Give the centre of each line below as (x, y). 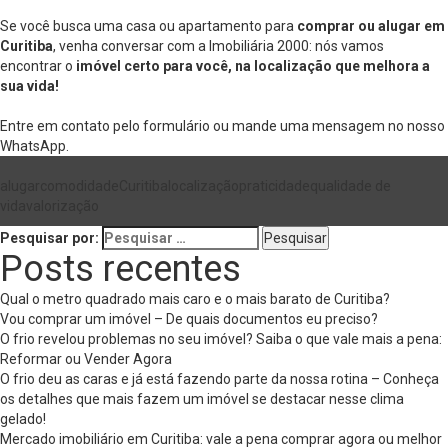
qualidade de (350, 186)
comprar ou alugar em (371, 26)
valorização (62, 206)
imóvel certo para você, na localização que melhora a (253, 66)
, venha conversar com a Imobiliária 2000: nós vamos (218, 46)
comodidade (79, 186)
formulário (176, 126)
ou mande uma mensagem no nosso (327, 126)
